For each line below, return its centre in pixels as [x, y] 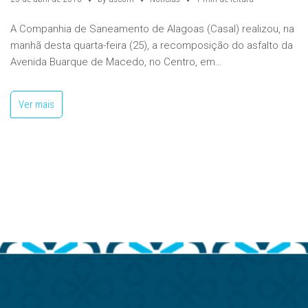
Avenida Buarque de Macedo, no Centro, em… [118, 62]
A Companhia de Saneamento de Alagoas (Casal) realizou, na [152, 29]
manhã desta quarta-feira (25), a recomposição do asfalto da [152, 45]
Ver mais [36, 104]
